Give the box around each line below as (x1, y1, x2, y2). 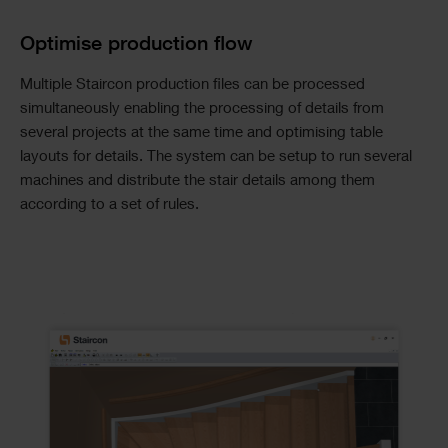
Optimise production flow (20, 35, 253, 56)
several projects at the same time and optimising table (20, 125, 383, 141)
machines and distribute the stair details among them (20, 173, 375, 189)
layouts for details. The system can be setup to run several (20, 149, 412, 165)
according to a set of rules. (20, 197, 199, 213)
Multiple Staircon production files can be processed (20, 77, 365, 93)
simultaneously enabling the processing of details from (20, 101, 384, 117)
